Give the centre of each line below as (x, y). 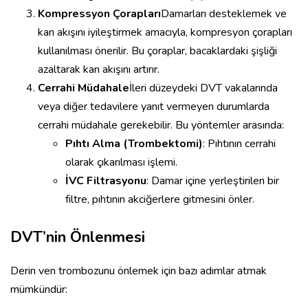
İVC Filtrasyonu (106, 181)
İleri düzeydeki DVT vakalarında (203, 88)
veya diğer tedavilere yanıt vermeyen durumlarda (154, 107)
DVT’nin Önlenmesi (78, 238)
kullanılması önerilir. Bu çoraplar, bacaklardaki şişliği (157, 51)
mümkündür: (39, 290)
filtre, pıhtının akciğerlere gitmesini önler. (160, 200)
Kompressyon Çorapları (99, 14)
